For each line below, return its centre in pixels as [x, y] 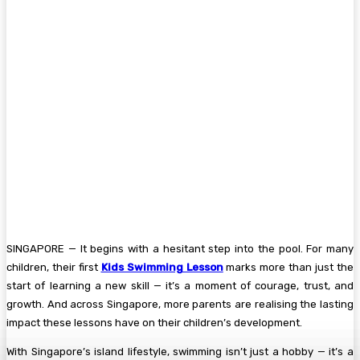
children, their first [54, 268]
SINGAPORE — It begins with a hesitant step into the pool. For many [180, 249]
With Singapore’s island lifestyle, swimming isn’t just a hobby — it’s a [180, 352]
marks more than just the [288, 268]
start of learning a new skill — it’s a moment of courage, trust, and [180, 286]
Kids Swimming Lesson [162, 268]
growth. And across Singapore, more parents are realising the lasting [180, 305]
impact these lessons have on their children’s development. [154, 323]
